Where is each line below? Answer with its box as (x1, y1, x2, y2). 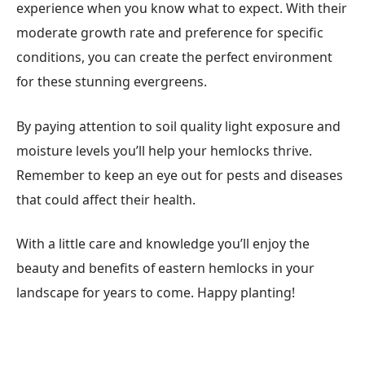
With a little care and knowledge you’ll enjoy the (16, 235, 310, 253)
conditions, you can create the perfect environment (16, 48, 332, 67)
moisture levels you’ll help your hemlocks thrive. (16, 141, 312, 160)
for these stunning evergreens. (16, 73, 207, 91)
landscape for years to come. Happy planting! (16, 284, 295, 302)
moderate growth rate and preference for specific (16, 24, 323, 42)
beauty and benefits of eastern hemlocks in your (16, 259, 314, 278)
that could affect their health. (16, 190, 196, 209)
